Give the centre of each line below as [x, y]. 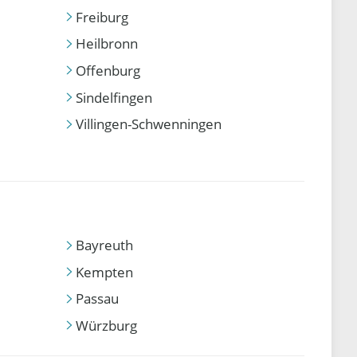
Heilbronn [106, 44]
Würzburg [106, 325]
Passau [97, 299]
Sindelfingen [114, 97]
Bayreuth [104, 245]
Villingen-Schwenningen [148, 124]
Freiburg [102, 17]
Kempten [104, 272]
